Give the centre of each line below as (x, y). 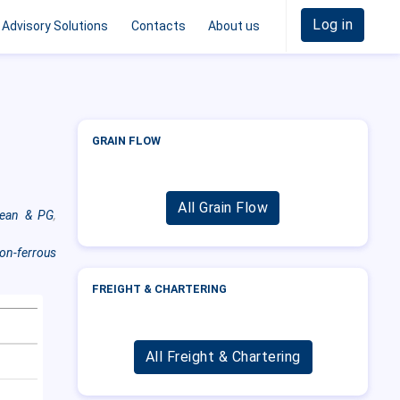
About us (234, 26)
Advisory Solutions (55, 26)
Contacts (158, 26)
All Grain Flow (223, 208)
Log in (333, 25)
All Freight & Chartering (223, 356)
